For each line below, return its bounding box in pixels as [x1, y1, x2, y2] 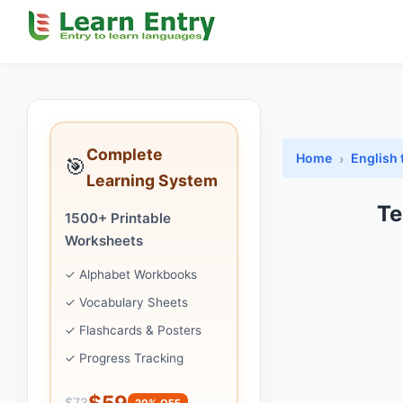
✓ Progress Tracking [65, 351, 184, 365]
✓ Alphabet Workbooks [65, 267, 197, 282]
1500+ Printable [65, 210, 171, 227]
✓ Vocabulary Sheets [65, 295, 188, 309]
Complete [86, 145, 163, 164]
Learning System [86, 171, 218, 190]
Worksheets [65, 232, 143, 249]
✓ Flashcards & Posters [65, 323, 201, 337]
